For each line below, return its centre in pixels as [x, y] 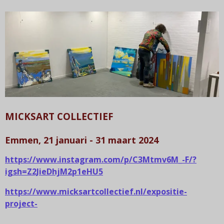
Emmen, [23, 140]
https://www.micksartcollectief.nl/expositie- [96, 192]
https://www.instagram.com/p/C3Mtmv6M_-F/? [101, 160]
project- [21, 204]
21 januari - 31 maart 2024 [101, 140]
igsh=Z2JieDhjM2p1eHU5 [54, 172]
